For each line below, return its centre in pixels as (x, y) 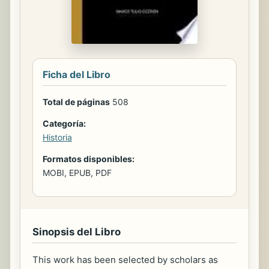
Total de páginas (76, 102)
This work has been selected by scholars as (125, 260)
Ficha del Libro (77, 75)
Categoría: (64, 124)
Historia (57, 138)
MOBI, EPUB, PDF (77, 173)
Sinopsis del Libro (77, 232)
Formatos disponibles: (89, 159)
